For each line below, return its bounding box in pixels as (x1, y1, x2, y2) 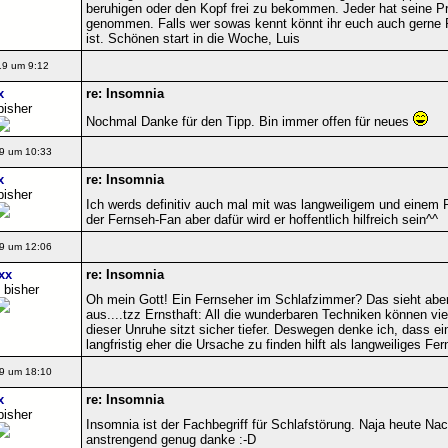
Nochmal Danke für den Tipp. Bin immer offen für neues (85, 113, 413, 129)
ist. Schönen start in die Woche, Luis (85, 30, 300, 46)
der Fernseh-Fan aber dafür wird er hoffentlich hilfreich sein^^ (85, 211, 438, 227)
